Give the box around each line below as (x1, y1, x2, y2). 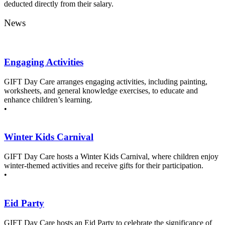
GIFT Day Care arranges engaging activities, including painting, (4, 77, 207, 86)
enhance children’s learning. (4, 95, 92, 104)
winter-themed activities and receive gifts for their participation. (4, 161, 203, 170)
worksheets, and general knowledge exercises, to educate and (4, 86, 198, 95)
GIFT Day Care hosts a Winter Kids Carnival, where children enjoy (4, 152, 218, 161)
